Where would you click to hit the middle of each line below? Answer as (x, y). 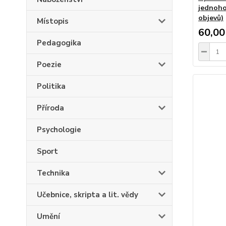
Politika (51, 86)
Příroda (50, 108)
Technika (53, 173)
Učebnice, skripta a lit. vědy (88, 195)
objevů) (211, 18)
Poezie (49, 65)
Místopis (53, 21)
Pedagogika (59, 43)
